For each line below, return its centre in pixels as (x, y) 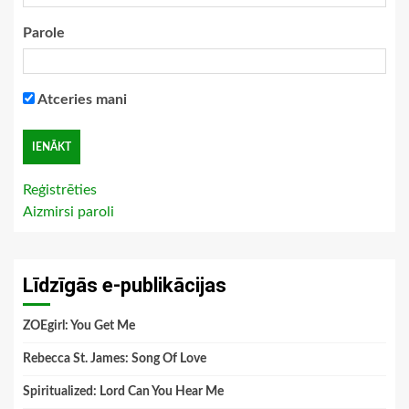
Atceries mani (81, 99)
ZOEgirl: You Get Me (79, 325)
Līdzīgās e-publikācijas (125, 285)
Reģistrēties (60, 189)
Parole (44, 32)
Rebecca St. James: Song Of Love (115, 358)
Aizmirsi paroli (68, 211)
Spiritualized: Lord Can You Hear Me (123, 391)
